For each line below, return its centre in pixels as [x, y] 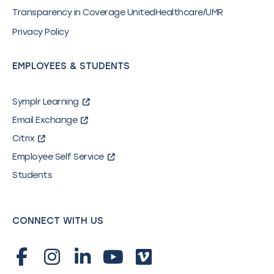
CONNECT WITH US [58, 221]
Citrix [23, 139]
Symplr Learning [46, 102]
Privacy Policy [40, 32]
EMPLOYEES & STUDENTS [71, 66]
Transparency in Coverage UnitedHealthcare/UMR [118, 13]
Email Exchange [45, 120]
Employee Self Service [58, 157]
